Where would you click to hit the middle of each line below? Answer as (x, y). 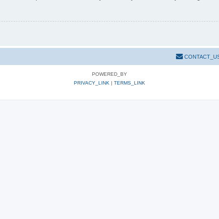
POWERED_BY (109, 74)
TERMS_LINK (130, 83)
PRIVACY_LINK (92, 83)
